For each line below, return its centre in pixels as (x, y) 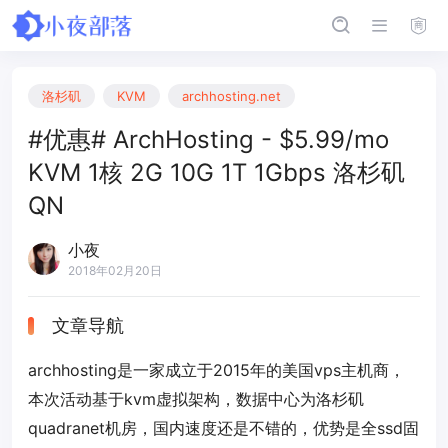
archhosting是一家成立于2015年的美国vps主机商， (216, 370)
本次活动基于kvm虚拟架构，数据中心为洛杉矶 (196, 399)
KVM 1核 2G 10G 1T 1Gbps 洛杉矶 (216, 172)
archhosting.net (231, 96)
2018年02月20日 (115, 270)
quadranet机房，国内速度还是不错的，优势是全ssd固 (223, 428)
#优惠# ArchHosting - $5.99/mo (208, 139)
